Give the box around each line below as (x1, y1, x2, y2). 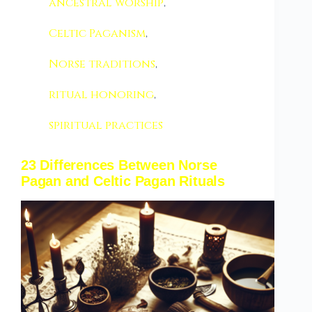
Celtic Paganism (49, 26, 146, 41)
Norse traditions (49, 56, 155, 72)
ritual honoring (49, 87, 154, 102)
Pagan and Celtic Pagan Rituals (21, 173, 226, 189)
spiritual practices (49, 118, 163, 133)
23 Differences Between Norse (21, 157, 217, 173)
